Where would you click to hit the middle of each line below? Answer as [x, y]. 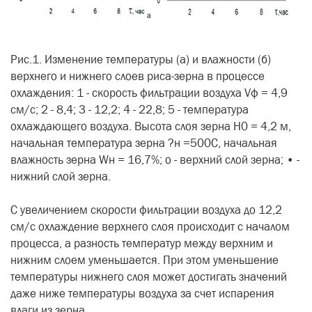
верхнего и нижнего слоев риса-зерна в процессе [138, 76]
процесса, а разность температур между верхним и [142, 243]
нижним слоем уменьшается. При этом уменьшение [145, 260]
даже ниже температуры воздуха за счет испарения [142, 294]
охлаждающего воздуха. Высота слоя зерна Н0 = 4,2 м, [151, 126]
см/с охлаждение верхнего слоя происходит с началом [150, 227]
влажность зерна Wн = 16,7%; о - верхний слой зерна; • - [155, 160]
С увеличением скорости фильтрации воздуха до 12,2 [146, 210]
